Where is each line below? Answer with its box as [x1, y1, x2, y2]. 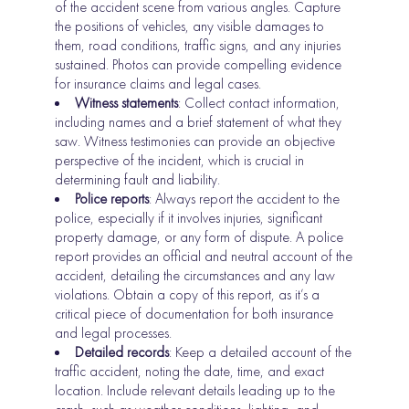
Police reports [75, 189, 150, 209]
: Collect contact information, [178, 93, 341, 113]
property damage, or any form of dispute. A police [55, 227, 344, 247]
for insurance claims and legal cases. [55, 74, 262, 94]
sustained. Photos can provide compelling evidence [55, 55, 342, 75]
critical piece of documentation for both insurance [55, 304, 334, 324]
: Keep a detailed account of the [169, 342, 352, 362]
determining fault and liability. [55, 170, 221, 190]
